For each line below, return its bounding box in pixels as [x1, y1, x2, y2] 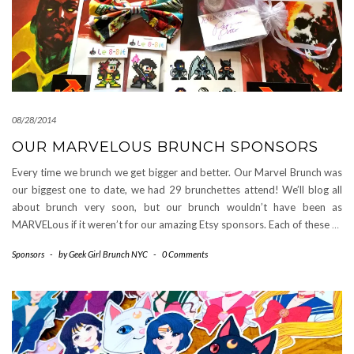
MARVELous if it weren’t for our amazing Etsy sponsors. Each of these [12, 217, 332, 231]
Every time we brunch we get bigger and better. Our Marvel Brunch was [12, 165, 342, 179]
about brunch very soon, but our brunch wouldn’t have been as [12, 200, 342, 213]
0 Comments [162, 248, 208, 259]
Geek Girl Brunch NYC [69, 248, 148, 259]
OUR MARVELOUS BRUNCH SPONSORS [12, 137, 318, 156]
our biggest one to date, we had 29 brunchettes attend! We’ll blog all [12, 183, 342, 196]
